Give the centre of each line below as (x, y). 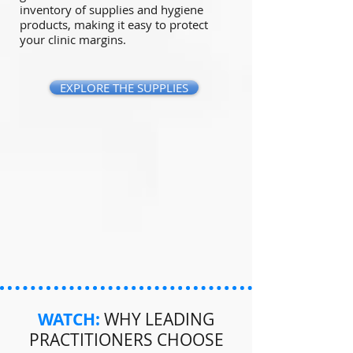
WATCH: (69, 320)
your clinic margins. (73, 40)
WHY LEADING (157, 320)
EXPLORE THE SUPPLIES (124, 88)
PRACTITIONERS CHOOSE (126, 340)
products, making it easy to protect (114, 25)
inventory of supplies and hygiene (111, 10)
